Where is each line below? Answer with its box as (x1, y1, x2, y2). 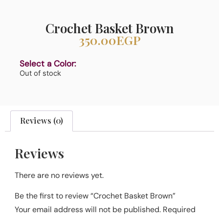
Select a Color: (20, 58, 76, 69)
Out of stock (20, 69, 61, 78)
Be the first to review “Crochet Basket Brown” (15, 190, 175, 201)
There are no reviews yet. (15, 170, 104, 181)
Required (163, 204, 196, 215)
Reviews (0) (20, 115, 64, 126)
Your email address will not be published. (15, 204, 161, 215)
